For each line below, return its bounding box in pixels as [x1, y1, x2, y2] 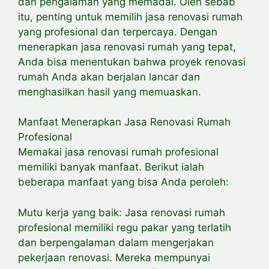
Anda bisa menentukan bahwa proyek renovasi [18, 55, 246, 68]
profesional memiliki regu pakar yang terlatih [18, 221, 231, 234]
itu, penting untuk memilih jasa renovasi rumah [18, 10, 243, 23]
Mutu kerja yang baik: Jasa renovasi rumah [18, 206, 225, 219]
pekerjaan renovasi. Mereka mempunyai [18, 251, 210, 264]
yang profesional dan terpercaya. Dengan [18, 25, 217, 38]
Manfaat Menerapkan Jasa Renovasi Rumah [18, 116, 231, 128]
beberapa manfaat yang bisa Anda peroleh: [18, 176, 229, 189]
